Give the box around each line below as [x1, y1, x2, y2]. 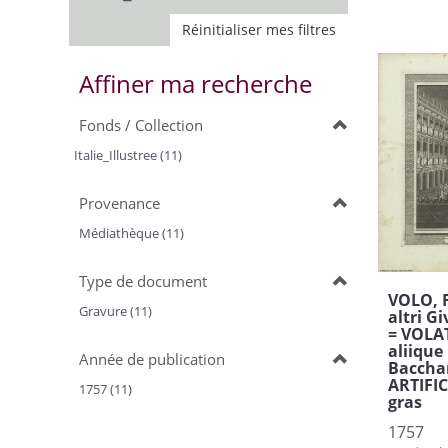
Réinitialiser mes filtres [182, 20, 336, 39]
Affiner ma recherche [79, 67, 312, 100]
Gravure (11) [79, 302, 152, 320]
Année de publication [79, 349, 225, 369]
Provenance [79, 193, 160, 213]
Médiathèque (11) [79, 224, 184, 242]
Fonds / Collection [79, 115, 203, 135]
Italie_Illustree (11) [74, 146, 182, 164]
